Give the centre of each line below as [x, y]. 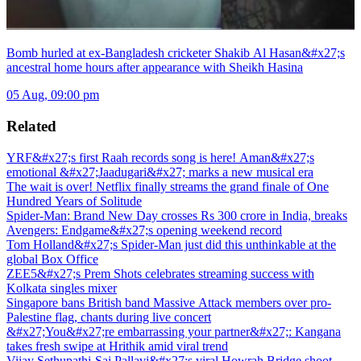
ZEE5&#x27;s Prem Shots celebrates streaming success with [160, 273]
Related [31, 126]
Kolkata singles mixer [62, 288]
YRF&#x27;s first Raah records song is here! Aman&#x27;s [160, 157]
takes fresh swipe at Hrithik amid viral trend [117, 346]
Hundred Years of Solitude [74, 201]
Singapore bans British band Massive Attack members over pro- [169, 302]
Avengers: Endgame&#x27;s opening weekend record [144, 230]
